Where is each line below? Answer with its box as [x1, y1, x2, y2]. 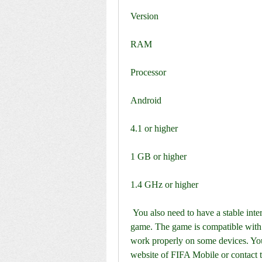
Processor [130, 67, 166, 77]
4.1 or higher [130, 123, 178, 133]
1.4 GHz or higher [130, 180, 198, 189]
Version [130, 11, 158, 21]
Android [130, 95, 161, 105]
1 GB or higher [130, 151, 187, 161]
